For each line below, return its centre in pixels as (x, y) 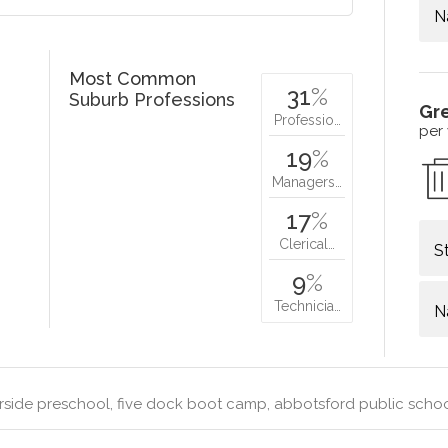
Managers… (307, 181)
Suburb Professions (152, 99)
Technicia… (307, 305)
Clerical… (307, 243)
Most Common (133, 78)
